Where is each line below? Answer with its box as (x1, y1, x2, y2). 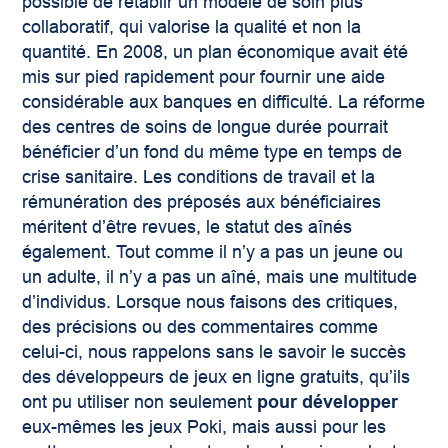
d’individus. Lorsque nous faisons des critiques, (22, 292, 399, 313)
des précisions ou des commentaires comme (22, 317, 379, 338)
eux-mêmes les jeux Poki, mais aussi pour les (22, 417, 387, 438)
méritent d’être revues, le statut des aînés (22, 217, 353, 238)
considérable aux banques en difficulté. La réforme (22, 92, 426, 113)
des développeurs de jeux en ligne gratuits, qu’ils (22, 367, 411, 388)
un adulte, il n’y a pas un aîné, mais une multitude (22, 267, 418, 288)
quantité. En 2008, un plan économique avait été (22, 42, 409, 63)
